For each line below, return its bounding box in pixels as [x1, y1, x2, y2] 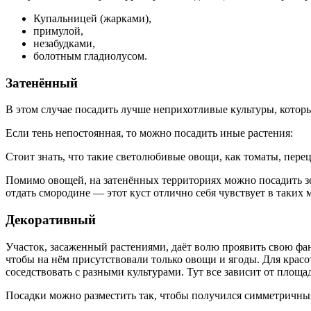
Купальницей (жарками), [33, 12, 151, 24]
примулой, [33, 24, 83, 37]
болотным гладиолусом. [33, 49, 147, 62]
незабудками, [33, 37, 95, 49]
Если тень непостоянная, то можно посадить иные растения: [6, 127, 293, 140]
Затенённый [6, 75, 78, 90]
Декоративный [6, 212, 96, 227]
